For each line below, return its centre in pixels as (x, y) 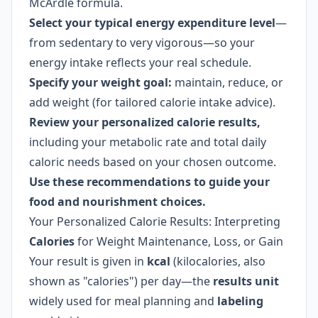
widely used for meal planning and (123, 301)
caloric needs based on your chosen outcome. (153, 162)
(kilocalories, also (218, 261)
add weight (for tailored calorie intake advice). (152, 102)
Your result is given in (88, 261)
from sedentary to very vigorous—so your (142, 43)
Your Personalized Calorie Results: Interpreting (155, 221)
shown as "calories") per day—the (121, 281)
